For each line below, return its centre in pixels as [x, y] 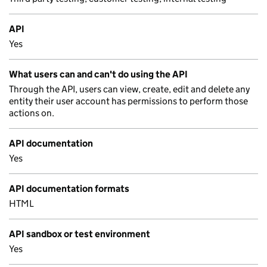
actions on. [32, 113]
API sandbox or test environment [80, 234]
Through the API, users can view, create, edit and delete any [129, 89]
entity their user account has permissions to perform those [128, 101]
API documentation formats [69, 189]
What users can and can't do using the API [98, 74]
